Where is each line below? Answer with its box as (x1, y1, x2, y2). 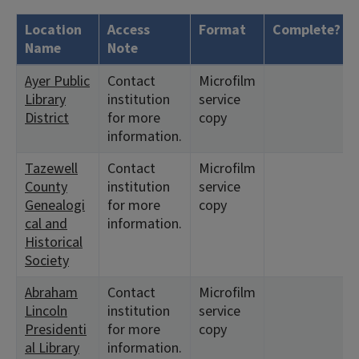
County (25, 177, 67, 197)
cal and (25, 214, 67, 234)
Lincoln (25, 301, 67, 321)
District (25, 108, 69, 128)
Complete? (272, 20, 341, 40)
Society (25, 251, 69, 271)
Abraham (25, 283, 78, 303)
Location (25, 20, 82, 40)
